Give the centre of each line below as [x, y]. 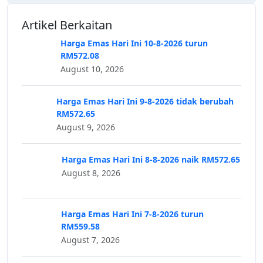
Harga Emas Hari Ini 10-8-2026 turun [134, 43]
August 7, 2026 [90, 240]
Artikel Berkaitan [67, 25]
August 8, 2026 [91, 173]
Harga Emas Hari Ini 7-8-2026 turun [132, 214]
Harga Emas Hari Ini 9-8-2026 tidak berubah [145, 101]
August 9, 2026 [85, 127]
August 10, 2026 [92, 69]
